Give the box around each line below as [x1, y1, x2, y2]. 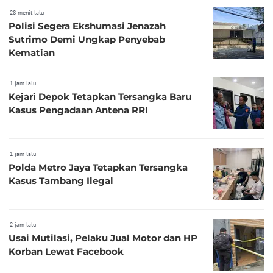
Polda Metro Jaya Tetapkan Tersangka [9, 161, 188, 173]
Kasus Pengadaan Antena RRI [9, 104, 148, 116]
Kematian [9, 46, 55, 58]
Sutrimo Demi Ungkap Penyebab [9, 33, 165, 45]
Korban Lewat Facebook [9, 245, 124, 257]
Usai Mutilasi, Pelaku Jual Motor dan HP [9, 232, 197, 244]
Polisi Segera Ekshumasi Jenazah [9, 19, 166, 32]
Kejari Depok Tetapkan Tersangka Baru [9, 90, 191, 102]
